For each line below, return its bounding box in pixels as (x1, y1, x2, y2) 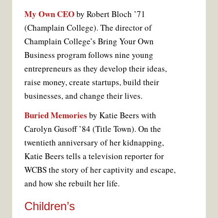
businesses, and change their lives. (24, 90, 143, 101)
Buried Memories (24, 109, 87, 121)
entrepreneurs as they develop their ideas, (24, 62, 167, 74)
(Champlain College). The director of (24, 21, 152, 33)
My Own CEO (24, 7, 74, 20)
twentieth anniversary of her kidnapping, (24, 136, 164, 148)
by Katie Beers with (87, 109, 156, 121)
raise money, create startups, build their (24, 76, 159, 88)
